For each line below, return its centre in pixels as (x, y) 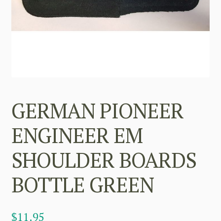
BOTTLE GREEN (82, 184)
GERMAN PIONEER (97, 110)
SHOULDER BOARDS (104, 160)
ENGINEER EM (77, 135)
